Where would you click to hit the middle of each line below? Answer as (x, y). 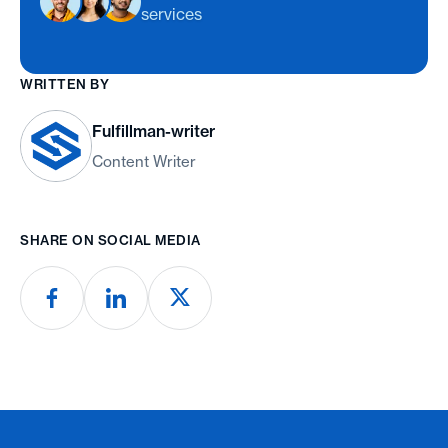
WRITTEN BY (65, 83)
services (171, 13)
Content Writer (144, 161)
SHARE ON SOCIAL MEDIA (110, 239)
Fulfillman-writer (153, 130)
